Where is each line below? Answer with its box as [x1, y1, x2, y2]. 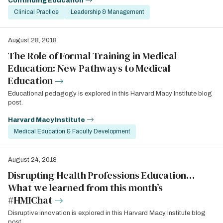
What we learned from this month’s [8, 180, 163, 195]
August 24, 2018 [8, 156, 57, 163]
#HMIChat [8, 193, 52, 207]
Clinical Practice [14, 8, 59, 15]
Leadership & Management [71, 8, 144, 15]
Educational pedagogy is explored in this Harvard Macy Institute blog [8, 90, 212, 97]
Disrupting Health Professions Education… [8, 168, 195, 182]
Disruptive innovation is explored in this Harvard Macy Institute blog [8, 209, 206, 217]
